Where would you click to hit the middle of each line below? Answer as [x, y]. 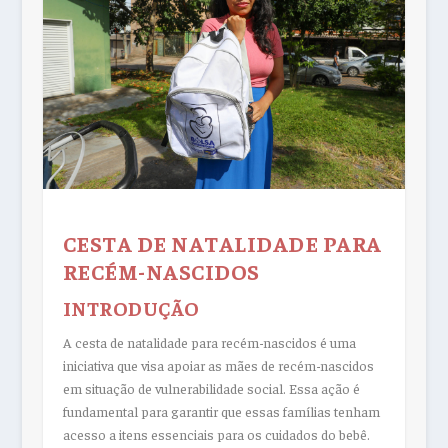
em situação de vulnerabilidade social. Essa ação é [211, 387]
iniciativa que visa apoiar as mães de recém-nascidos [218, 364]
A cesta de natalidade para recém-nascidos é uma [209, 341]
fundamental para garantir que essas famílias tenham [221, 410]
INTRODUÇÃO [131, 307]
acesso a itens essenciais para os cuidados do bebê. [216, 433]
